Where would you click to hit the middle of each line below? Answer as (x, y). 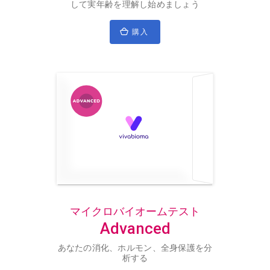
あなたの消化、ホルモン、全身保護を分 (135, 247)
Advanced (135, 229)
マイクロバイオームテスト (135, 211)
